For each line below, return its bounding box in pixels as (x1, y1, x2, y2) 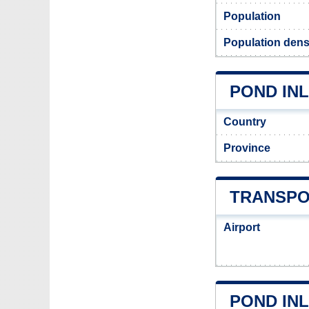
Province (223, 142, 270, 154)
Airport (223, 221, 260, 233)
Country (223, 116, 266, 128)
